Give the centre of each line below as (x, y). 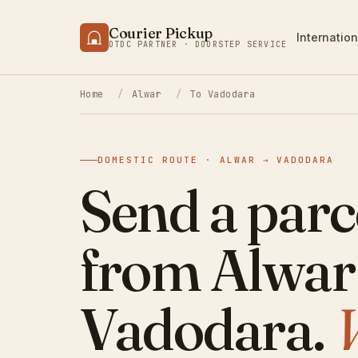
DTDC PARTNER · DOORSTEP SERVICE (198, 44)
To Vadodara (223, 94)
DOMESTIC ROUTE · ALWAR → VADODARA (216, 160)
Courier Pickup (161, 33)
